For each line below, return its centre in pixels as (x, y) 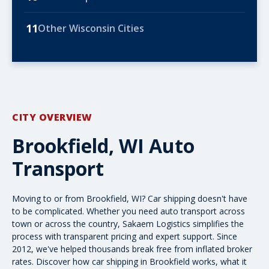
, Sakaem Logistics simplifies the (181, 224)
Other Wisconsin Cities (91, 28)
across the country (81, 224)
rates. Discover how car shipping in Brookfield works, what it (129, 261)
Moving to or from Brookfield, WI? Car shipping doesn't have (130, 198)
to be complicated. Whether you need (86, 211)
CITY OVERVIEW (52, 117)
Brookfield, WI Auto (103, 146)
